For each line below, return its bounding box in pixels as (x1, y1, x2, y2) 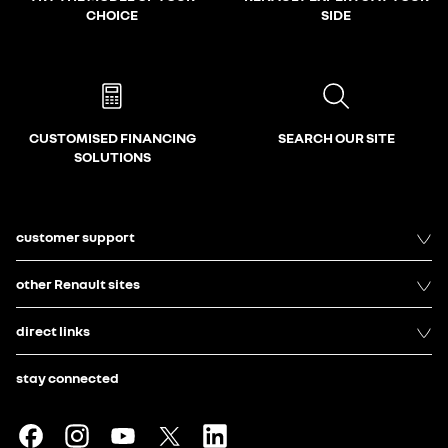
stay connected (16, 369, 119, 386)
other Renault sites (16, 275, 140, 292)
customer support (16, 228, 135, 245)
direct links (16, 322, 90, 339)
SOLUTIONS (73, 148, 151, 165)
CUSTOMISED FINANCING (28, 129, 196, 146)
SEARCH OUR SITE (277, 129, 395, 146)
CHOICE (86, 6, 138, 23)
